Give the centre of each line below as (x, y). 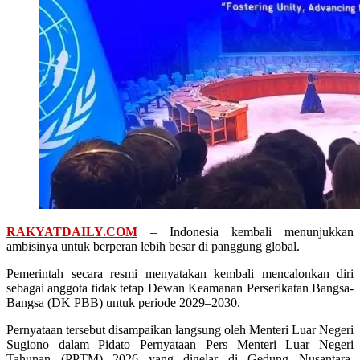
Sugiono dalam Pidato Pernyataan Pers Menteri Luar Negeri (180, 345)
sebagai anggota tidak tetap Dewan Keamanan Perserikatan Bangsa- (180, 288)
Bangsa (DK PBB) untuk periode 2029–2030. (123, 303)
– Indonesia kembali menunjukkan (245, 232)
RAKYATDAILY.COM (72, 232)
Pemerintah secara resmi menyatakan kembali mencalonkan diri (180, 274)
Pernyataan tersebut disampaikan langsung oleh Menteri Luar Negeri (180, 330)
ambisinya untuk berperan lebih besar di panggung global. (153, 247)
